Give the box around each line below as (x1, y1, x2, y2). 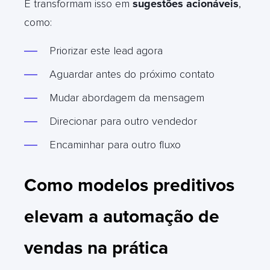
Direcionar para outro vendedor (49, 114, 197, 128)
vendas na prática (24, 236, 168, 259)
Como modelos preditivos (24, 174, 234, 196)
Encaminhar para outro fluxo (49, 137, 181, 151)
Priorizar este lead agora (49, 43, 163, 57)
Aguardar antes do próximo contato (49, 67, 215, 81)
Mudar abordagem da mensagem (49, 90, 204, 104)
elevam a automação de (24, 205, 219, 228)
